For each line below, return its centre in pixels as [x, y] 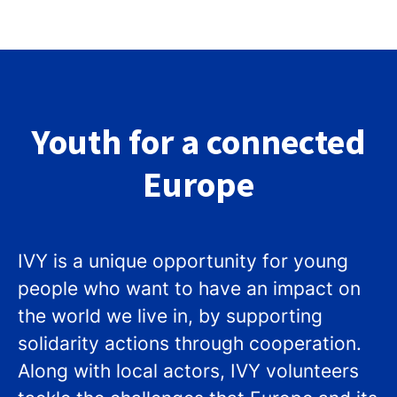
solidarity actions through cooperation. [190, 343]
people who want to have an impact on [189, 288]
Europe [198, 184]
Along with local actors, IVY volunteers [188, 371]
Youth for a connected [198, 142]
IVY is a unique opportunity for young [183, 261]
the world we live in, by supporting [170, 316]
